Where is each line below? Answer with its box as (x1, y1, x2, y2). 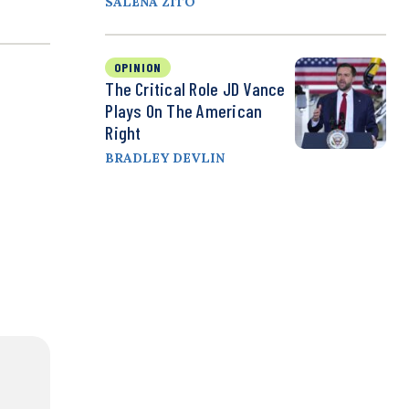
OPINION (114, 59, 163, 76)
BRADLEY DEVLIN (105, 150, 225, 167)
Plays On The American (105, 100, 263, 122)
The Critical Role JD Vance (105, 78, 286, 100)
